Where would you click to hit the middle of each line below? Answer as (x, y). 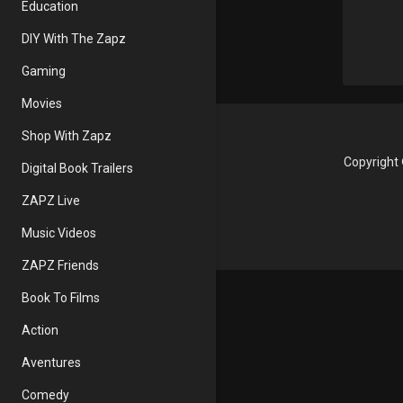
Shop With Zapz (67, 136)
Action (40, 330)
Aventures (51, 363)
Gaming (44, 71)
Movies (42, 103)
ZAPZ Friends (60, 265)
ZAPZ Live (51, 201)
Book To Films (61, 298)
